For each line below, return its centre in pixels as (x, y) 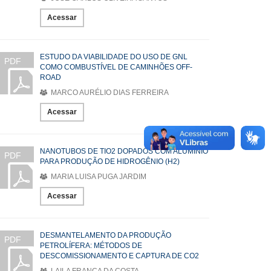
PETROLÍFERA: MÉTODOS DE (91, 246)
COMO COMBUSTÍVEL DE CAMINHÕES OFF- (116, 67)
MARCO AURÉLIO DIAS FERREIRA (109, 93)
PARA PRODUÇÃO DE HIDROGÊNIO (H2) (110, 162)
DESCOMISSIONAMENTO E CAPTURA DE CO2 (119, 256)
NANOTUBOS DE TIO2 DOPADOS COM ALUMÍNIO (124, 151)
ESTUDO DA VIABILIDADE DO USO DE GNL (114, 57)
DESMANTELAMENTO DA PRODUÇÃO (106, 235)
